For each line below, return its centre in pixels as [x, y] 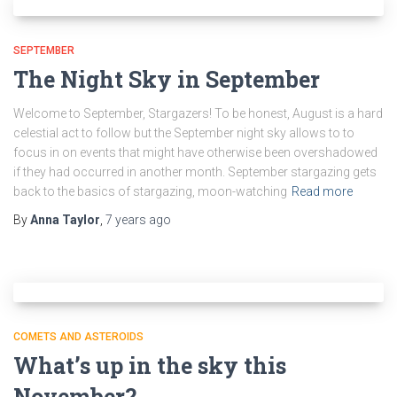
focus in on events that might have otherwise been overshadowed [195, 152]
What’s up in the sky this [150, 366]
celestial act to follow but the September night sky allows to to [184, 133]
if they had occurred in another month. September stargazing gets [195, 172]
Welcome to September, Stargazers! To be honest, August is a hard [198, 113]
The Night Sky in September [167, 79]
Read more [322, 191]
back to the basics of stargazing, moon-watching [150, 191]
